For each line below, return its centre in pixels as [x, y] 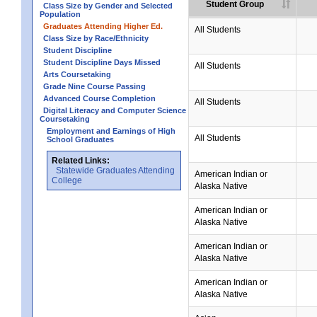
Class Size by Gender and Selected [108, 6]
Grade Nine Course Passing [94, 86]
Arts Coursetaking [77, 74]
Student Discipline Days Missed [102, 62]
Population [60, 14]
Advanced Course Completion [99, 98]
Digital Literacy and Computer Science [115, 110]
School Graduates [80, 139]
